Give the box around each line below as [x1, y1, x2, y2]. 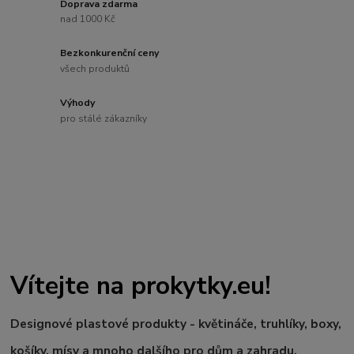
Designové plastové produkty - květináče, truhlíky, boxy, [10, 315, 342, 333]
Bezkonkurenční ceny [60, 47, 160, 60]
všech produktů [60, 62, 130, 76]
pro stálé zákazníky [60, 111, 148, 125]
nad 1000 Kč [60, 13, 116, 26]
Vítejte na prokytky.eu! [10, 268, 272, 303]
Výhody [60, 96, 96, 110]
